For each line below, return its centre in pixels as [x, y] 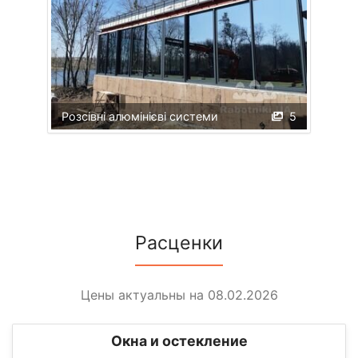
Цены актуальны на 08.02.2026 [179, 295]
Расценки [179, 243]
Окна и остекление [179, 341]
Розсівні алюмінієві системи [139, 116]
